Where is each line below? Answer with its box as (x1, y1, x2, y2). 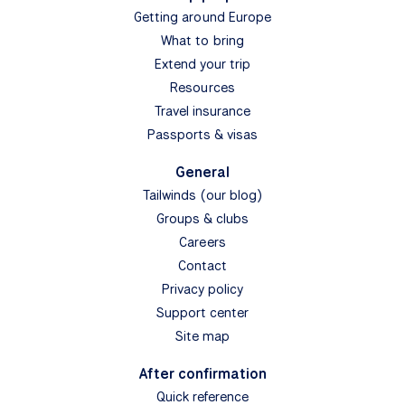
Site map (174, 326, 231, 345)
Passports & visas (146, 125, 259, 144)
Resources (170, 78, 235, 97)
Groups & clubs (155, 209, 250, 228)
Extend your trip (154, 54, 251, 73)
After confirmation (138, 363, 267, 383)
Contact (177, 256, 228, 275)
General (175, 162, 230, 182)
